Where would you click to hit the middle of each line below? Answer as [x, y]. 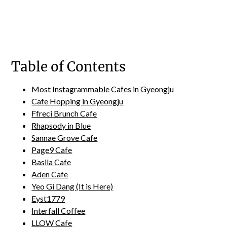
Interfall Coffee [59, 211]
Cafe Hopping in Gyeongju [78, 101]
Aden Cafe [50, 174]
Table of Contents [69, 67]
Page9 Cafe [52, 150]
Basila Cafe [51, 162]
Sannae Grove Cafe [65, 138]
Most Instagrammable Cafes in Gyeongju [103, 89]
